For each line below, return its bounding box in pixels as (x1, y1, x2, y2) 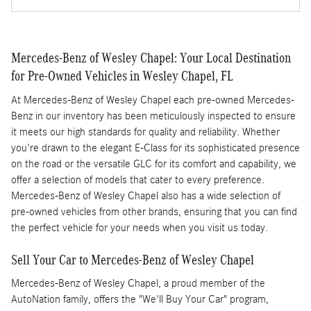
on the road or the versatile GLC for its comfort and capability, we (11, 157, 296, 170)
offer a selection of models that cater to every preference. (11, 173, 264, 186)
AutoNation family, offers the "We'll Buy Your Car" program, (11, 293, 269, 306)
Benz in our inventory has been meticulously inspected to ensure (11, 109, 296, 122)
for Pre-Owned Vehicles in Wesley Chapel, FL (11, 68, 233, 84)
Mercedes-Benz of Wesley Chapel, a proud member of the (11, 277, 265, 290)
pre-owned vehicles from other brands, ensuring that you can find (11, 205, 297, 218)
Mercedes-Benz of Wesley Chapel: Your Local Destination (11, 50, 291, 66)
